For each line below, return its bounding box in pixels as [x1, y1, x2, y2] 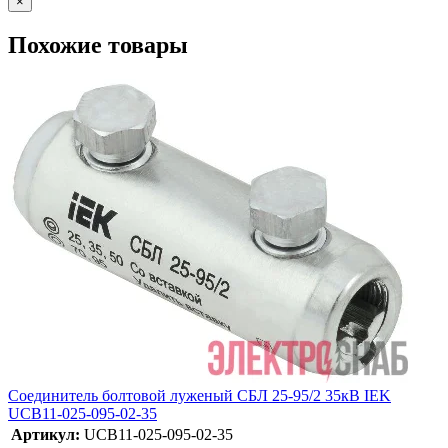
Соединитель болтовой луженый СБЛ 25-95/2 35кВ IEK [8, 386, 391, 404]
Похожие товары [8, 31, 188, 58]
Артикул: [11, 425, 80, 443]
